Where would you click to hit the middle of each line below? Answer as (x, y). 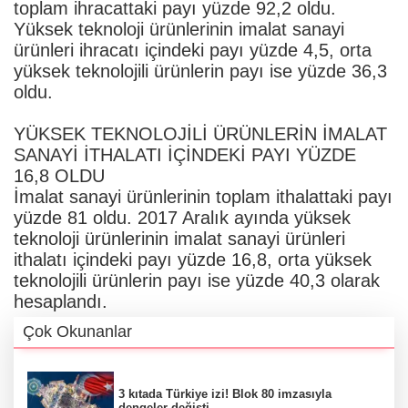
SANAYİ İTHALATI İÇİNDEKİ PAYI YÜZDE (185, 154)
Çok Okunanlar (77, 331)
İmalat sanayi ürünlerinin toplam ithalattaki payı (203, 196)
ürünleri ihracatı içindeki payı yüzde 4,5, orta (193, 50)
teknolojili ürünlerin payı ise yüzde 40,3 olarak (197, 280)
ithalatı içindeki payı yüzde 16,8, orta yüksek (193, 259)
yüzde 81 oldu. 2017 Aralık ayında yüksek (182, 217)
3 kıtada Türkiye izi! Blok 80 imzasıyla (225, 393)
